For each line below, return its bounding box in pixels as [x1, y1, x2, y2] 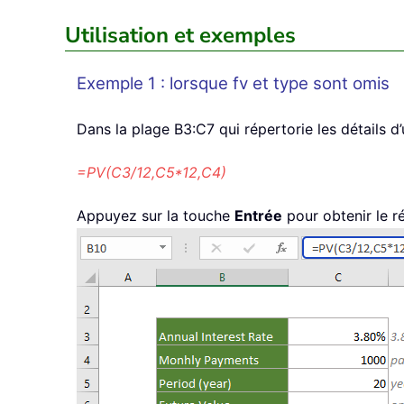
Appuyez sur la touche [77, 207, 234, 225]
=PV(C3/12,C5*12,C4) [77, 163, 226, 182]
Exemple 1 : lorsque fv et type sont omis [77, 73, 390, 95]
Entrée [234, 207, 282, 225]
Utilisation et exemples [65, 21, 296, 50]
